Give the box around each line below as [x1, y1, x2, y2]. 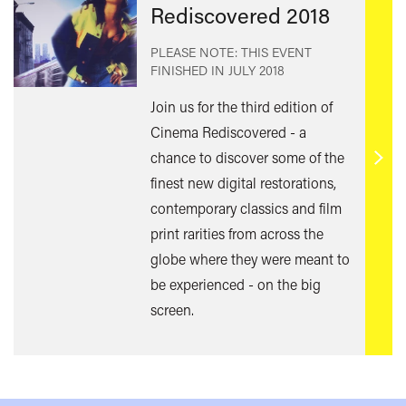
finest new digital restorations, [150, 172, 336, 192]
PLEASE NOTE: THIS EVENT [150, 43, 312, 61]
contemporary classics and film [150, 198, 342, 217]
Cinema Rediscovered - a [150, 121, 306, 141]
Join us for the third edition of [150, 96, 333, 116]
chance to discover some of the [150, 147, 344, 167]
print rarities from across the [150, 223, 324, 243]
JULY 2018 [227, 61, 285, 79]
